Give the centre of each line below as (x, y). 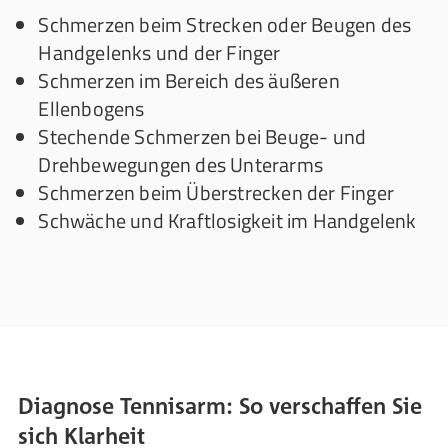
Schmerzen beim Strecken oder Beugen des (225, 24)
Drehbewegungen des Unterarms (180, 164)
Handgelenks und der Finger (159, 52)
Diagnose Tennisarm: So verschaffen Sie (220, 405)
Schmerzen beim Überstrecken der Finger (216, 192)
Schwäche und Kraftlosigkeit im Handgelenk (227, 220)
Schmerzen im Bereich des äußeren (189, 80)
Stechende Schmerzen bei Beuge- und (202, 136)
